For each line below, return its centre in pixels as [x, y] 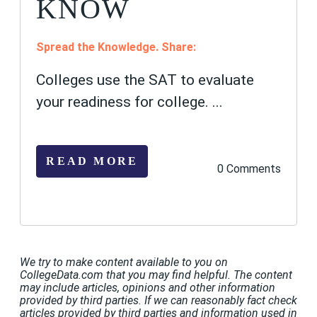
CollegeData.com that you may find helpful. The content [156, 275]
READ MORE [92, 161]
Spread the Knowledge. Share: [116, 47]
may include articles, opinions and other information [148, 287]
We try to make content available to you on [124, 262]
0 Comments [249, 169]
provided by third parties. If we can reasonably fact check [158, 300]
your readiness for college [121, 102]
